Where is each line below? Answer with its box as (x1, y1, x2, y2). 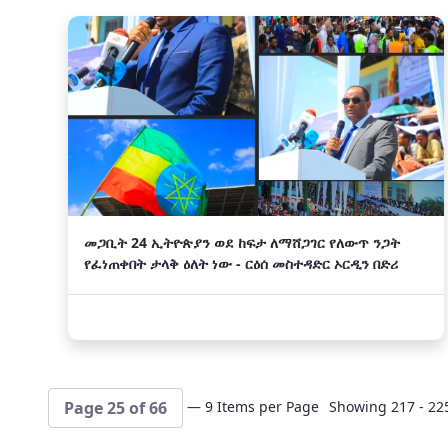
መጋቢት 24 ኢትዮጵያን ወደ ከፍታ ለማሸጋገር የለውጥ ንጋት (84, 233, 400, 252)
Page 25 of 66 (64, 397, 167, 420)
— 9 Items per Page (187, 397, 319, 416)
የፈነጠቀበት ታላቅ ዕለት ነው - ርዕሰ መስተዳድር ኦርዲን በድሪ (84, 254, 398, 273)
